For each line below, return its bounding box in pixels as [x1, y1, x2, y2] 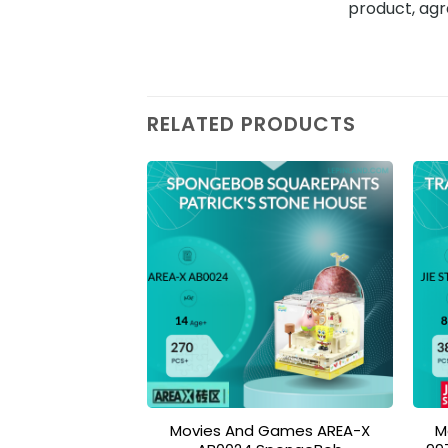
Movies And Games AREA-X [170, 419, 371, 441]
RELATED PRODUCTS [147, 109, 356, 138]
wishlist [334, 257, 379, 274]
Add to [337, 243, 376, 260]
